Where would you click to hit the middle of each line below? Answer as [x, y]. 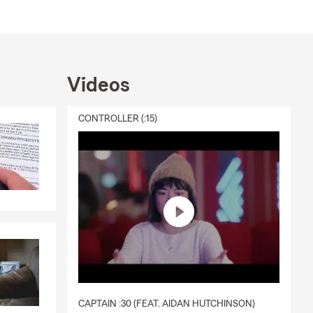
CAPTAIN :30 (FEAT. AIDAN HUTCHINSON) [167, 304]
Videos [99, 86]
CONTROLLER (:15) [118, 119]
